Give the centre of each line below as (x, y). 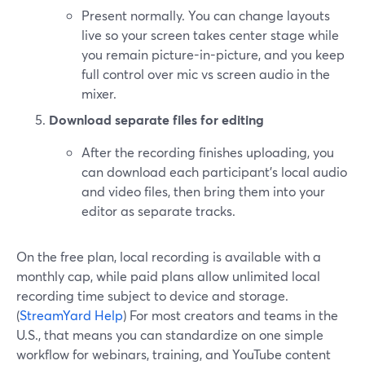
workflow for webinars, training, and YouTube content (174, 354)
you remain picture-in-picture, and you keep (213, 54)
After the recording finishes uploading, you (208, 152)
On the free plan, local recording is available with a (169, 256)
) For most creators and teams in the (231, 315)
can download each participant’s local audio (214, 172)
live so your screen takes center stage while (210, 35)
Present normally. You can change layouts (206, 15)
